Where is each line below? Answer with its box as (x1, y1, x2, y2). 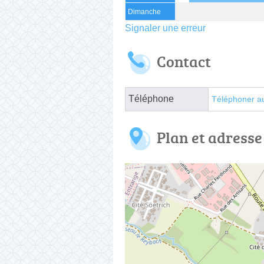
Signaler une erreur (125, 22, 206, 33)
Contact (157, 50, 211, 72)
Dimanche (128, 8, 161, 15)
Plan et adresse (157, 126, 262, 148)
